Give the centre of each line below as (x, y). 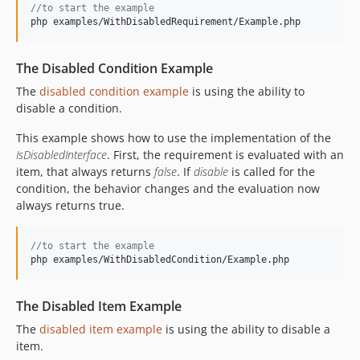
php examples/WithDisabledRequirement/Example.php (166, 22)
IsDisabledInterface (61, 155)
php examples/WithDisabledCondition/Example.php (160, 260)
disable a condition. (69, 108)
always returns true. (70, 205)
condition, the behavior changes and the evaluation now (168, 188)
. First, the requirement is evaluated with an (225, 155)
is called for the (272, 172)
